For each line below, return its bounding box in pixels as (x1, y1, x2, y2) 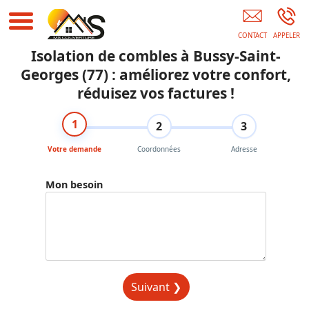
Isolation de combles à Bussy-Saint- (31, 46, 281, 66)
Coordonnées (137, 144, 181, 154)
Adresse (230, 144, 257, 154)
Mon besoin (46, 178, 103, 191)
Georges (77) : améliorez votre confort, (21, 65, 291, 84)
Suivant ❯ (130, 279, 181, 295)
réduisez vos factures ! (77, 83, 235, 103)
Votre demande (48, 144, 102, 154)
